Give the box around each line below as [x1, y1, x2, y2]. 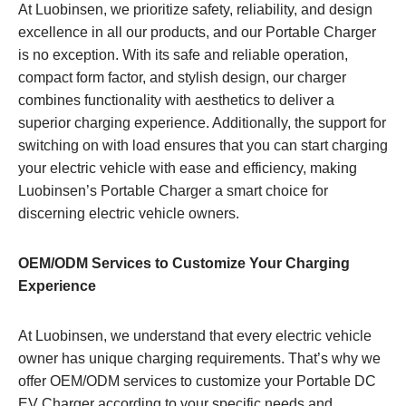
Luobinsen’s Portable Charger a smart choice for [18, 182, 328, 198]
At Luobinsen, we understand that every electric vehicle [18, 327, 372, 343]
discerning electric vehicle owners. [18, 205, 239, 221]
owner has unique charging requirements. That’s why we [18, 350, 381, 366]
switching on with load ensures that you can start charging [18, 137, 388, 153]
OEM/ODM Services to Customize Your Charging [18, 255, 350, 271]
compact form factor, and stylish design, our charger [18, 69, 346, 85]
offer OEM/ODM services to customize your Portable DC [18, 372, 376, 389]
